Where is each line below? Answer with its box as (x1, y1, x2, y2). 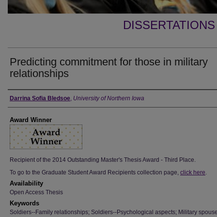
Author (8, 93, 36, 104)
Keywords (10, 200, 39, 207)
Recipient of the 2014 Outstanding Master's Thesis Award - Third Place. (10, 156, 196, 163)
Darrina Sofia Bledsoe (10, 95, 70, 102)
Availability (10, 180, 43, 187)
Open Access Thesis (10, 189, 63, 196)
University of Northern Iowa (73, 95, 144, 102)
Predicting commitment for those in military (10, 56, 208, 68)
